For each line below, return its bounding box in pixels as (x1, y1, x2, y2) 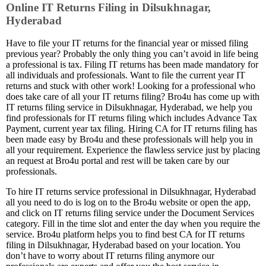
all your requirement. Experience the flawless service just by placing (6, 145, 260, 156)
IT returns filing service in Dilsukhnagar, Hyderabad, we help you (6, 102, 252, 113)
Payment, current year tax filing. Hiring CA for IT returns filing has (6, 123, 257, 134)
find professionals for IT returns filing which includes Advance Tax (6, 113, 257, 123)
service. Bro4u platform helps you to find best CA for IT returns (6, 229, 245, 240)
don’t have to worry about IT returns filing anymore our (6, 251, 214, 261)
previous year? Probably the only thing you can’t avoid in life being (6, 49, 258, 59)
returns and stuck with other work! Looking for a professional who (6, 81, 255, 91)
